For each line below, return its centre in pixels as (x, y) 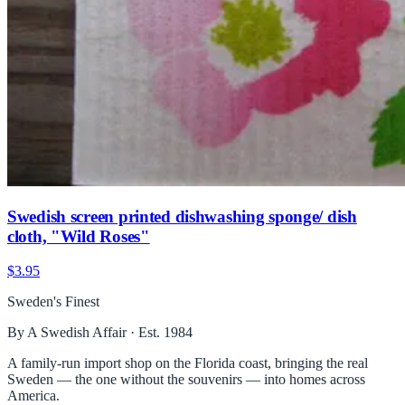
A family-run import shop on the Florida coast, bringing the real (188, 363)
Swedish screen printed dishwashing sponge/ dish (182, 216)
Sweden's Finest (53, 302)
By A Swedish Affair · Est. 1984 (100, 333)
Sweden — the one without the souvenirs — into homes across (186, 380)
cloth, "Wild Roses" (79, 236)
